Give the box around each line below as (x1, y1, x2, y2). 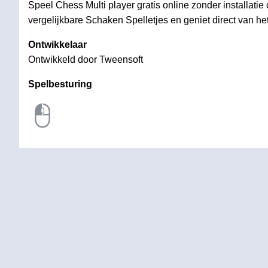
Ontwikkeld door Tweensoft (28, 54, 143, 65)
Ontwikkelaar (28, 39, 87, 50)
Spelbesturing (28, 79, 92, 89)
